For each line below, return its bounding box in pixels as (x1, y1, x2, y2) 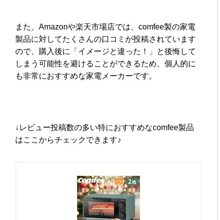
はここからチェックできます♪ (15, 135, 122, 144)
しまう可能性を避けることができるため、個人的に (15, 59, 196, 68)
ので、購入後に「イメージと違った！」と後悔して (15, 47, 196, 55)
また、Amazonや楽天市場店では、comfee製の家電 (15, 22, 196, 31)
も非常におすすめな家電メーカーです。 (15, 71, 157, 80)
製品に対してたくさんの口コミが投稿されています (15, 34, 196, 43)
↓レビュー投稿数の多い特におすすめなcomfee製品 (15, 123, 194, 132)
